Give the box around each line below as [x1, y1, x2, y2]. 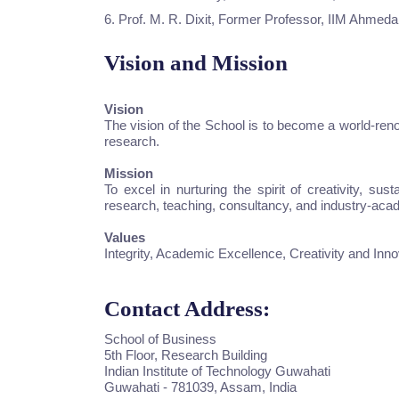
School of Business [104, 331, 216, 346]
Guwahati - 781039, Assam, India [104, 379, 297, 395]
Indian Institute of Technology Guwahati [104, 363, 330, 379]
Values [104, 230, 145, 245]
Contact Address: [104, 297, 270, 321]
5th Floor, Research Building [104, 347, 267, 362]
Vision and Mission [104, 51, 288, 75]
